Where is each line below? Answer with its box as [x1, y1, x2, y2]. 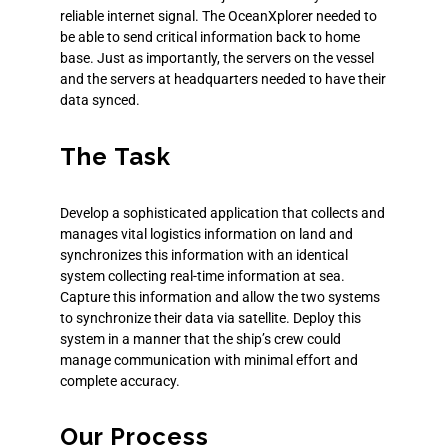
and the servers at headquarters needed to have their [60, 71, 386, 88]
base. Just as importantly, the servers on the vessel [60, 50, 374, 67]
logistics [150, 225, 201, 242]
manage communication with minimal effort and [60, 351, 358, 368]
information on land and [201, 225, 353, 242]
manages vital [60, 225, 150, 242]
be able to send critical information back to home [60, 29, 360, 46]
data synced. [60, 92, 140, 109]
